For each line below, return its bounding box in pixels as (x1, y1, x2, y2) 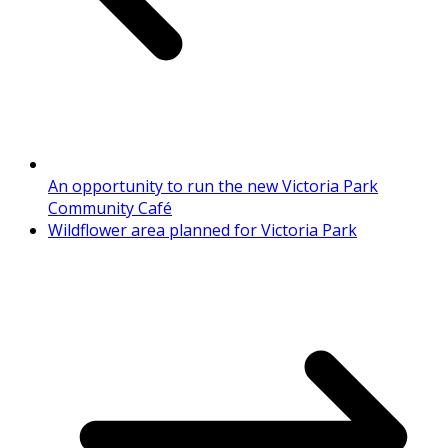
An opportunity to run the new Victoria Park (48, 175, 378, 198)
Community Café (48, 197, 172, 220)
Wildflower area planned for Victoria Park (48, 219, 357, 242)
